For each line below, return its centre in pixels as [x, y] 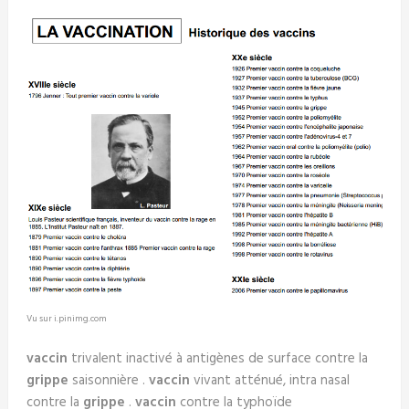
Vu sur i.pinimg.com [66, 319]
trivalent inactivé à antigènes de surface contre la [217, 359]
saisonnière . [108, 381]
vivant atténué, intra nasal [269, 381]
